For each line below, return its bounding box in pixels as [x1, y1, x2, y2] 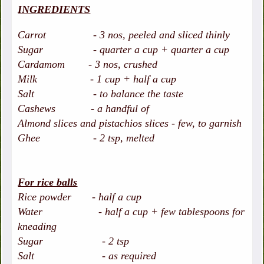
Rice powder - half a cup [18, 191, 142, 203]
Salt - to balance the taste [18, 88, 184, 100]
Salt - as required [18, 250, 157, 262]
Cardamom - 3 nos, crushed [18, 58, 158, 71]
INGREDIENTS [18, 4, 91, 16]
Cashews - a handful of [18, 103, 150, 115]
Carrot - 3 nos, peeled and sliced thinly [18, 29, 230, 41]
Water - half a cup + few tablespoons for [18, 206, 245, 218]
